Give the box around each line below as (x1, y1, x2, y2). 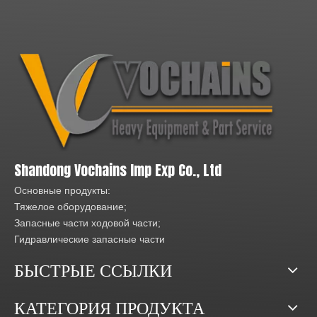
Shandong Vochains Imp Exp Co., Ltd (14, 158, 221, 181)
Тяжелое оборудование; (14, 200, 127, 212)
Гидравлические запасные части (14, 233, 165, 245)
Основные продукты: (14, 184, 110, 196)
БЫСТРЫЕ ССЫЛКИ (14, 256, 172, 282)
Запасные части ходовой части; (14, 217, 161, 229)
